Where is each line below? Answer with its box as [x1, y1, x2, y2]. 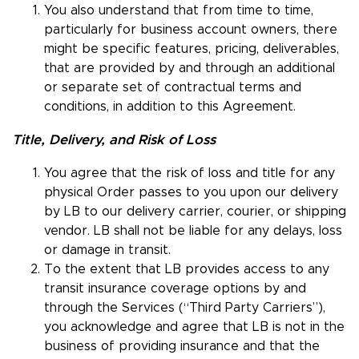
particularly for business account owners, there [44, 23, 337, 37]
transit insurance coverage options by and [44, 282, 306, 296]
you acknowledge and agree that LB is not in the [44, 321, 345, 334]
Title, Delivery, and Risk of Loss [12, 133, 216, 147]
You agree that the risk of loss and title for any [44, 167, 335, 180]
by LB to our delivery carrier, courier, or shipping [44, 205, 346, 219]
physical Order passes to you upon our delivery [44, 186, 338, 200]
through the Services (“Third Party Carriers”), [44, 301, 325, 315]
